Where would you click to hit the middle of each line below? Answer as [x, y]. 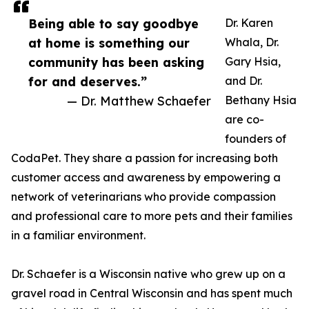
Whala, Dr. [252, 42]
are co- [245, 120]
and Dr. [243, 81]
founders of [256, 139]
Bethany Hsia [261, 100]
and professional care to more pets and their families [152, 216]
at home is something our [109, 43]
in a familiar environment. [78, 236]
